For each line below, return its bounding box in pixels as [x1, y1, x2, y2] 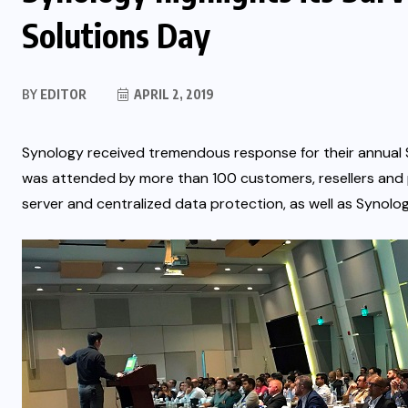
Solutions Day [22, 14, 210, 56]
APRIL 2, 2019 [131, 86, 214, 102]
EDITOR [37, 86, 87, 102]
